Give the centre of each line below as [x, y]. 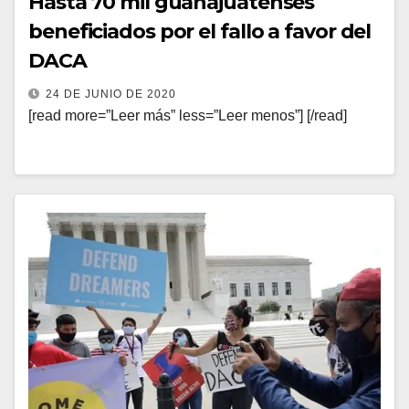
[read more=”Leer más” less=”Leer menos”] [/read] [188, 115]
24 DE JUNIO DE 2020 [111, 94]
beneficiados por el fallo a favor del [200, 31]
